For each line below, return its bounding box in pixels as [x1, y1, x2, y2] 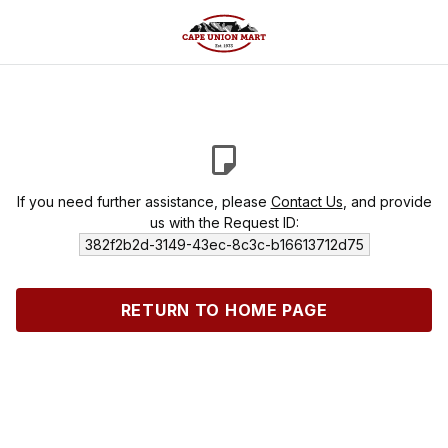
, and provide [342, 193, 432, 210]
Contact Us [270, 193, 343, 210]
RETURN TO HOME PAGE [120, 300, 328, 320]
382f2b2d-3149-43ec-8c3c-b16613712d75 [84, 236, 364, 253]
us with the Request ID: [149, 214, 299, 231]
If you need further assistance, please [16, 193, 271, 210]
